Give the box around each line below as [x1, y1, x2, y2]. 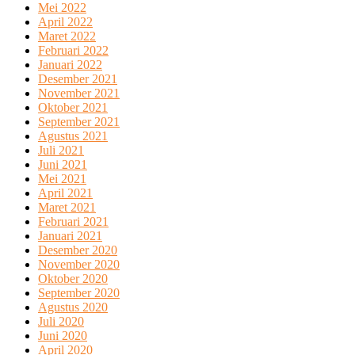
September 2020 [38, 285, 120, 300]
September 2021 [38, 114, 120, 128]
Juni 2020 [38, 328, 87, 342]
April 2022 [38, 14, 93, 29]
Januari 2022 [38, 57, 102, 71]
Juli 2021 [38, 143, 84, 157]
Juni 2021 [38, 157, 87, 171]
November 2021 [38, 86, 120, 100]
